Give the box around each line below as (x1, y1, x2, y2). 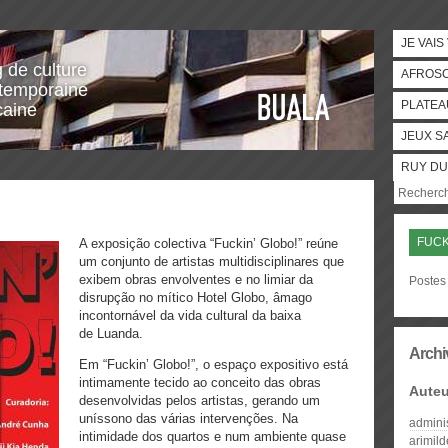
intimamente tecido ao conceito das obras (79, 375, 321, 390)
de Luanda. (79, 326, 143, 341)
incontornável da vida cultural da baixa (79, 308, 301, 323)
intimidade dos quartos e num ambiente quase (79, 429, 346, 444)
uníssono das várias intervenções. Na (79, 411, 298, 426)
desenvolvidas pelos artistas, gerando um (79, 393, 320, 408)
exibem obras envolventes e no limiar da (79, 272, 313, 287)
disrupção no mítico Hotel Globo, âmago (79, 290, 312, 305)
